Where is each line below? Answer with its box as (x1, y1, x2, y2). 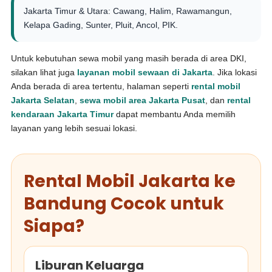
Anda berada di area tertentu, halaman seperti (11, 81, 192, 91)
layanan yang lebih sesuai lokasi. (11, 123, 138, 133)
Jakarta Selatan (11, 95, 75, 105)
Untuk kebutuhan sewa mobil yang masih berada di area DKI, (11, 53, 247, 63)
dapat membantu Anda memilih (114, 109, 236, 119)
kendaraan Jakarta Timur (11, 109, 114, 119)
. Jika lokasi (212, 67, 257, 77)
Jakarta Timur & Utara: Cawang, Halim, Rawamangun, (24, 6, 233, 16)
